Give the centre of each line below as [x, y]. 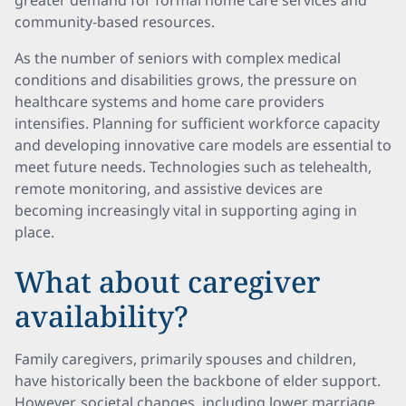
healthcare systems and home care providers [169, 101]
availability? [101, 316]
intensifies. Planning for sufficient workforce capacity [197, 123]
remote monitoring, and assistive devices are [169, 188]
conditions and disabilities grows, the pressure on [186, 80]
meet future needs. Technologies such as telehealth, [193, 167]
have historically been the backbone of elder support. [198, 381]
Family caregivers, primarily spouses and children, [185, 359]
